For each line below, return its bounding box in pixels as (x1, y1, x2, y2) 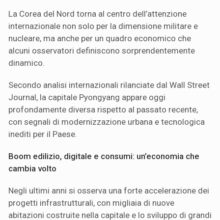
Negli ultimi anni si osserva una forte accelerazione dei (8, 185, 209, 195)
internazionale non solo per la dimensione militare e (8, 21, 198, 31)
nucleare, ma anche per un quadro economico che (8, 33, 191, 43)
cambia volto (8, 163, 56, 173)
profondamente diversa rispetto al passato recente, (8, 104, 198, 114)
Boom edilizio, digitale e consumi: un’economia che (8, 151, 199, 161)
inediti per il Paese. (8, 129, 77, 139)
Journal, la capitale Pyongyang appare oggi (8, 92, 165, 102)
